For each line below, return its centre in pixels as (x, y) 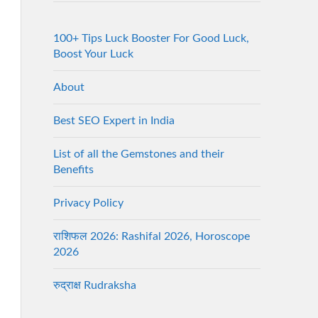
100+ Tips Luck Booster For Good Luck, (151, 38)
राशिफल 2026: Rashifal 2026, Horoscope (151, 236)
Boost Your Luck (93, 54)
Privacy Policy (88, 203)
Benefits (73, 169)
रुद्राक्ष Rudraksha (94, 285)
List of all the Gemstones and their (138, 154)
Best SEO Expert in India (114, 120)
